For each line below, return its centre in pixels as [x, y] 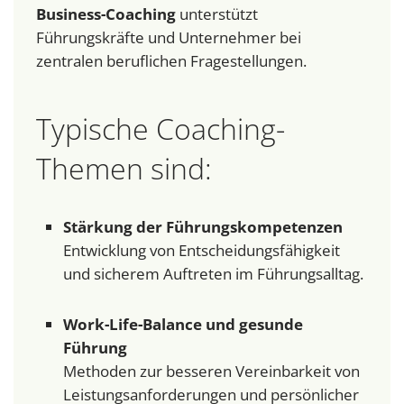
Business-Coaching [106, 14]
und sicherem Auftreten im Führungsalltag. [213, 274]
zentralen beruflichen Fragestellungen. [171, 61]
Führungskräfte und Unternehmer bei [169, 38]
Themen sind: [124, 169]
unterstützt [217, 14]
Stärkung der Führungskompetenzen [203, 227]
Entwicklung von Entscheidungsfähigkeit [202, 251]
